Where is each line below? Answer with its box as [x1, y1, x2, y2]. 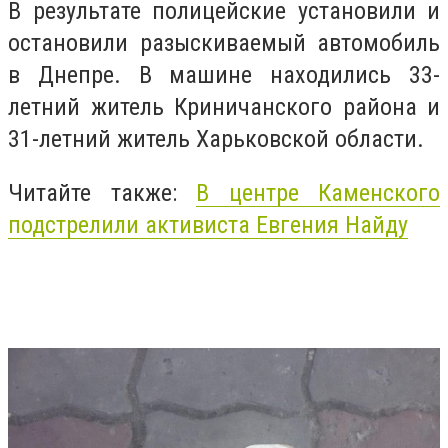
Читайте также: [8, 178, 196, 207]
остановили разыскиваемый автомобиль [8, 29, 440, 58]
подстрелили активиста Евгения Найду [8, 210, 408, 239]
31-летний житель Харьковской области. [8, 125, 424, 154]
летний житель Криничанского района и [8, 93, 440, 122]
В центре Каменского [196, 178, 440, 207]
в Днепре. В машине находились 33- [8, 61, 440, 90]
